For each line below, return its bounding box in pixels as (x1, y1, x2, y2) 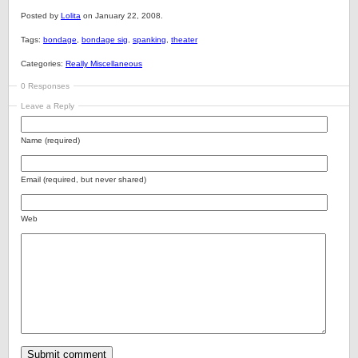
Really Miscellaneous (66, 59, 142, 68)
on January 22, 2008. (81, 11, 163, 20)
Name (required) (21, 136, 80, 145)
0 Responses (21, 82, 70, 90)
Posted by (21, 11, 61, 20)
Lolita (61, 11, 81, 20)
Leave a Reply (21, 101, 74, 110)
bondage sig (82, 35, 128, 44)
